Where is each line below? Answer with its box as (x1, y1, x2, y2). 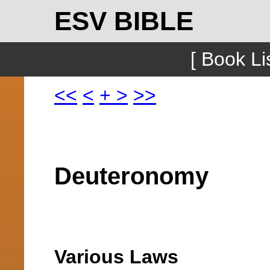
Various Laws (54, 246, 178, 268)
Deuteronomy (54, 163, 209, 189)
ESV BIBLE (54, 6, 193, 36)
